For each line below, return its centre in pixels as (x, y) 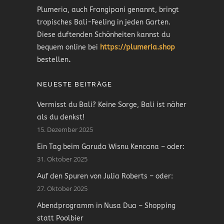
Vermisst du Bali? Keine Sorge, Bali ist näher (112, 105)
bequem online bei (68, 47)
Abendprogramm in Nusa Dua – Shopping (106, 206)
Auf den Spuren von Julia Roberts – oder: (105, 176)
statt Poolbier (60, 218)
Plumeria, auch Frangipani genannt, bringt (108, 10)
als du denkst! (61, 117)
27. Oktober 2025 (62, 189)
